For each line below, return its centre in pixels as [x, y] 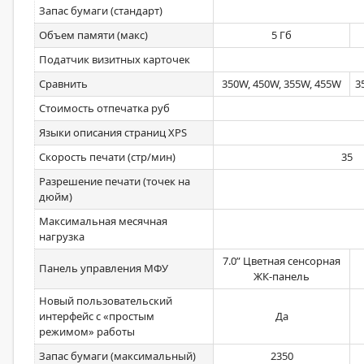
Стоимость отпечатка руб [104, 108]
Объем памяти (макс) [93, 35]
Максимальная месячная [103, 221]
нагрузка [62, 236]
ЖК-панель [282, 276]
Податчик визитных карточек [115, 59]
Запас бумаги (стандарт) [101, 11]
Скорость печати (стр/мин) [107, 157]
